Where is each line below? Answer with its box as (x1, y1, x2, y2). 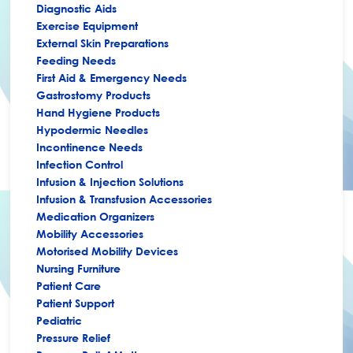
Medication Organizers (36, 210, 155, 223)
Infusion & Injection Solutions (36, 175, 184, 188)
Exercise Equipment (36, 19, 139, 32)
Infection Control (36, 158, 124, 171)
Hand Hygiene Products (36, 106, 161, 119)
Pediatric (36, 314, 83, 327)
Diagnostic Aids (36, 2, 117, 15)
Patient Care (36, 279, 102, 292)
